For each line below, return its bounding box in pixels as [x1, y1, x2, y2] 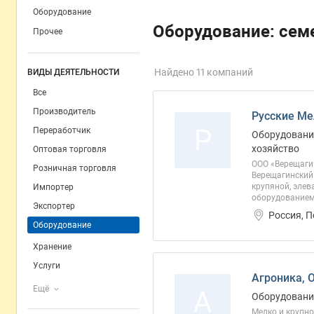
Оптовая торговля [33, 144, 107, 154]
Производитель [33, 107, 96, 116]
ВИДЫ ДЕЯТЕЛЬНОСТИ [27, 67, 119, 77]
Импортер [33, 182, 74, 192]
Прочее [33, 27, 62, 36]
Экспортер [33, 201, 75, 211]
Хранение [33, 242, 71, 252]
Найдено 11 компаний [154, 67, 253, 78]
